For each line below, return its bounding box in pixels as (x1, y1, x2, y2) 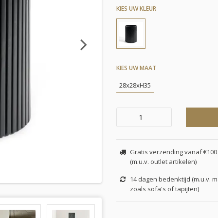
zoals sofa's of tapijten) (129, 184, 199, 193)
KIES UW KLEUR (116, 4, 156, 13)
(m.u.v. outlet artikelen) (129, 157, 197, 166)
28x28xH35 (119, 80, 151, 90)
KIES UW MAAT (116, 63, 156, 72)
